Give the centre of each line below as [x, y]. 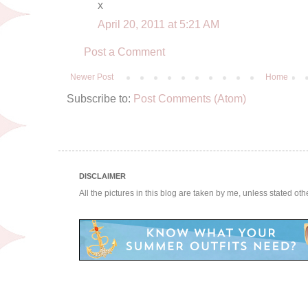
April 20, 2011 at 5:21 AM [158, 24]
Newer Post [92, 77]
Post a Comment [124, 51]
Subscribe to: [100, 98]
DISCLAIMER [102, 176]
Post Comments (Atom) [190, 98]
